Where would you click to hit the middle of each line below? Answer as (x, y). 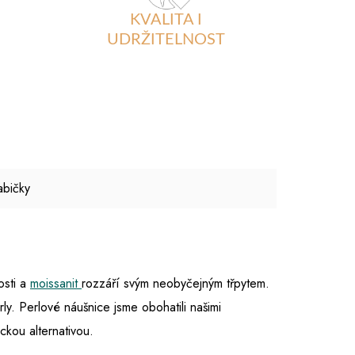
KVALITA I (166, 19)
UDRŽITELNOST (166, 39)
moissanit (56, 284)
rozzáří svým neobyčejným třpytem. (176, 284)
